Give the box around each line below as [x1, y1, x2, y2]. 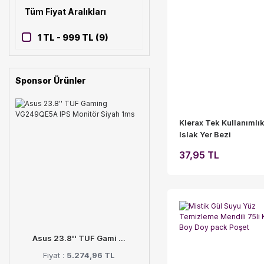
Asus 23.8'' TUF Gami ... [32, 233, 126, 243]
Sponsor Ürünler [15, 75, 86, 86]
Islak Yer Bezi [179, 130, 231, 140]
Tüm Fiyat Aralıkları [25, 6, 106, 17]
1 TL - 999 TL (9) [38, 32, 108, 44]
